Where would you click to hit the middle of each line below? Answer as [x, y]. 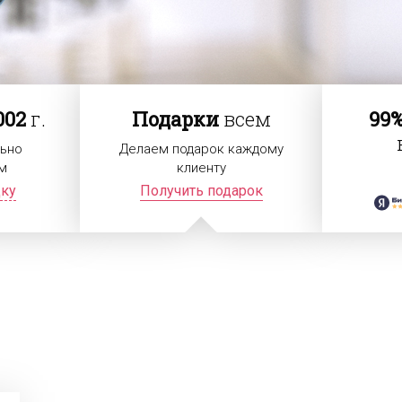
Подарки [175, 119]
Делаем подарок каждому [201, 149]
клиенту [201, 168]
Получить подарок [201, 191]
